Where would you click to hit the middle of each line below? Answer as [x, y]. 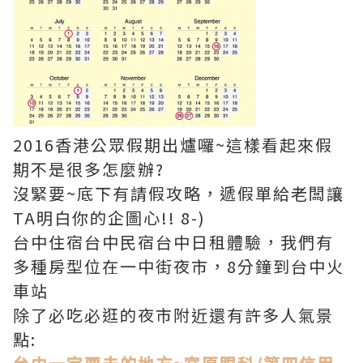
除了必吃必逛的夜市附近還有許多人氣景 [173, 315]
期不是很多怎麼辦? [89, 169]
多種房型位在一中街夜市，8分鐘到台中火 [179, 267]
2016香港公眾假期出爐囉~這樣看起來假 [173, 145]
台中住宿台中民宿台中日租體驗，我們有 [173, 242]
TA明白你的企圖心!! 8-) [109, 218]
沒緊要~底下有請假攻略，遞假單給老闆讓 [179, 194]
